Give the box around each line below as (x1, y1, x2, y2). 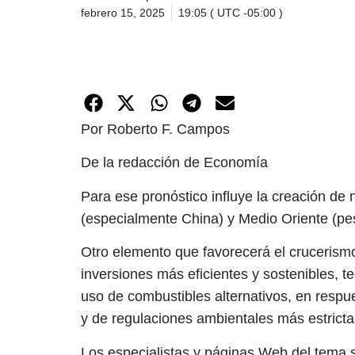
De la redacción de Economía (81, 155, 268, 171)
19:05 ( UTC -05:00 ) (178, 6, 283, 20)
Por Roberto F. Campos (81, 120, 230, 137)
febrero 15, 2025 (81, 6, 165, 20)
